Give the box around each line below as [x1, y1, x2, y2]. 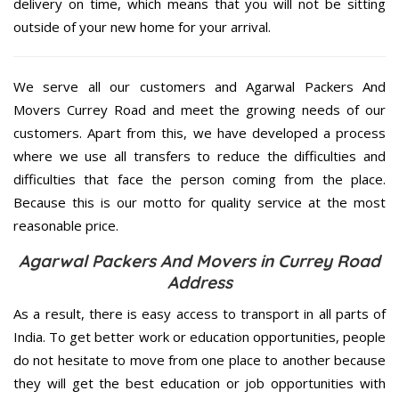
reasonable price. [13, 216, 118, 235]
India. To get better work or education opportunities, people [13, 328, 386, 346]
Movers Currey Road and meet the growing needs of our [13, 101, 386, 119]
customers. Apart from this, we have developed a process [13, 124, 386, 142]
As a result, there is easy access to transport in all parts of [13, 305, 386, 323]
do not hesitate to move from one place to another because [13, 351, 386, 370]
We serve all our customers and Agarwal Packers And [13, 77, 386, 96]
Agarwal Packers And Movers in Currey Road [19, 250, 380, 273]
